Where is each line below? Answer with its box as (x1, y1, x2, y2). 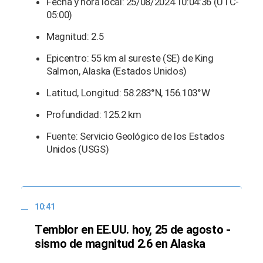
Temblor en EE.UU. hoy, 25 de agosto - (35, 222, 231, 237)
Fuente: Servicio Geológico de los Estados (46, 130, 225, 142)
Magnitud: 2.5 (46, 30, 104, 42)
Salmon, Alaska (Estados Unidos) (46, 65, 187, 77)
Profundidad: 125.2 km (46, 108, 141, 120)
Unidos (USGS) (46, 143, 109, 155)
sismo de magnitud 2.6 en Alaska (35, 237, 205, 251)
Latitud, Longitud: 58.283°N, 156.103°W (46, 86, 210, 99)
